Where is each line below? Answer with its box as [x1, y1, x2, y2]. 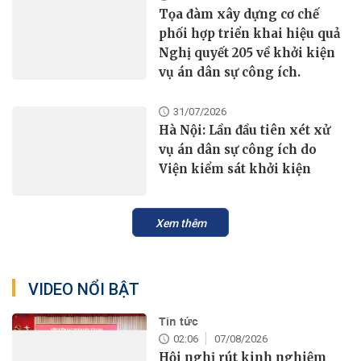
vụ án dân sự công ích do [159, 141, 317, 157]
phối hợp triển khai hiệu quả [159, 25, 341, 41]
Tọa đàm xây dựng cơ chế [159, 6, 320, 22]
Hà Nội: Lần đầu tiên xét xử [159, 122, 331, 138]
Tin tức [159, 315, 199, 329]
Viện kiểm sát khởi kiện [159, 160, 312, 176]
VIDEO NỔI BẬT [28, 280, 139, 300]
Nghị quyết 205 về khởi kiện [159, 44, 336, 60]
